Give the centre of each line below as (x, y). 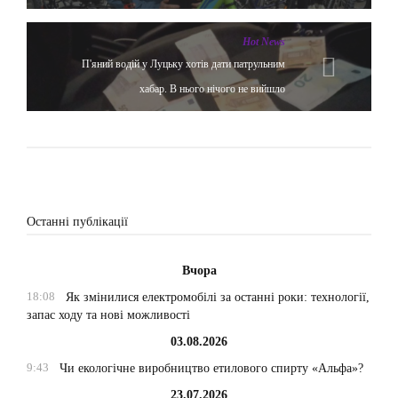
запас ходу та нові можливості (108, 314)
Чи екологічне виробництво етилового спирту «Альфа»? (211, 368)
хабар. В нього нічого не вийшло (212, 88)
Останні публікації (77, 221)
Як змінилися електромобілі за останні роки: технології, (217, 297)
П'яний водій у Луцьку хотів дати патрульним (183, 64)
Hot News (264, 41)
